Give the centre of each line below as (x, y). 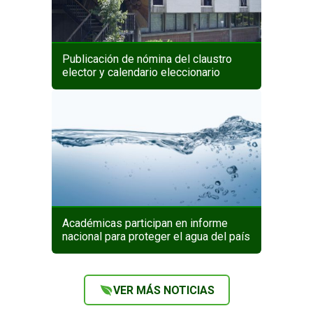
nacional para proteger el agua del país (156, 237)
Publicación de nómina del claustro (147, 59)
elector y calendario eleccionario (141, 73)
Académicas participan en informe (145, 224)
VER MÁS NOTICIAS (163, 290)
